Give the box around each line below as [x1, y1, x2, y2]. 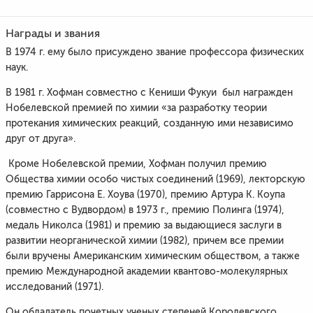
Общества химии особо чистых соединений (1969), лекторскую [6, 174, 305, 184]
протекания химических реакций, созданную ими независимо [6, 118, 293, 129]
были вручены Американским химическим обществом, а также [6, 251, 300, 261]
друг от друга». [6, 133, 78, 144]
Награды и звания [6, 27, 100, 40]
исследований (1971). [6, 282, 106, 292]
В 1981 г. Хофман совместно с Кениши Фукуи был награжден [6, 87, 293, 98]
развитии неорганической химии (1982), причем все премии [6, 235, 284, 246]
